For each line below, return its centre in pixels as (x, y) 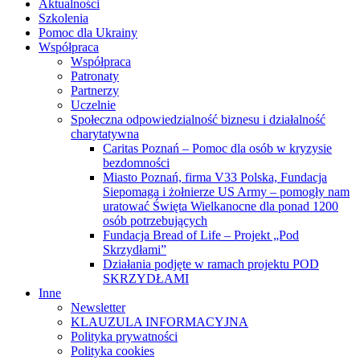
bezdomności (136, 163)
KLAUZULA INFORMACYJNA (160, 322)
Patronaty (95, 76)
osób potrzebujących (155, 221)
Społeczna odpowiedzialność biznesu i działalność (198, 120)
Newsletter (98, 308)
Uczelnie (93, 105)
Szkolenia (63, 18)
